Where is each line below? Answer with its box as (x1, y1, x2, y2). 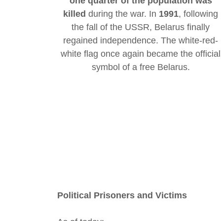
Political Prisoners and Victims (57, 190, 187, 201)
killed (63, 9, 86, 19)
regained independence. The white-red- (63, 36, 219, 46)
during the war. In (86, 9, 159, 19)
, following (179, 9, 219, 19)
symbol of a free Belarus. (91, 62, 190, 73)
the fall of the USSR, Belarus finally (72, 22, 210, 33)
